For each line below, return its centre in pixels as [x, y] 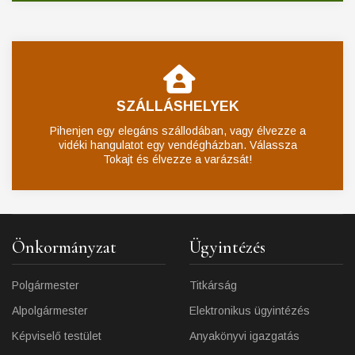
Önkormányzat [64, 248]
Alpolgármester [50, 311]
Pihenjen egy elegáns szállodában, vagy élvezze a [177, 131]
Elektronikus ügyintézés [250, 311]
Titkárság [213, 286]
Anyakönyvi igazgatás [244, 336]
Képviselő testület [57, 336]
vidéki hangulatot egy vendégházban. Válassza [177, 145]
